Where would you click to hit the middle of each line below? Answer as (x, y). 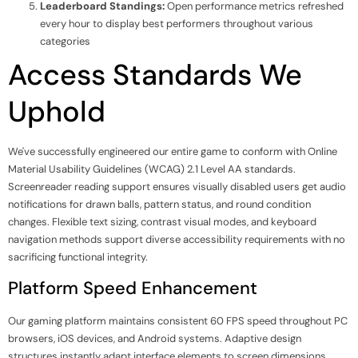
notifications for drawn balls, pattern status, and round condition (159, 204)
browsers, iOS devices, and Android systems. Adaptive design (155, 338)
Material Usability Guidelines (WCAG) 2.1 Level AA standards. (152, 169)
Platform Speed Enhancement (133, 288)
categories (65, 41)
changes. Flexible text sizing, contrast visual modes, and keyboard (162, 221)
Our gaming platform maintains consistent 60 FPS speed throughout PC (178, 320)
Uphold (57, 111)
